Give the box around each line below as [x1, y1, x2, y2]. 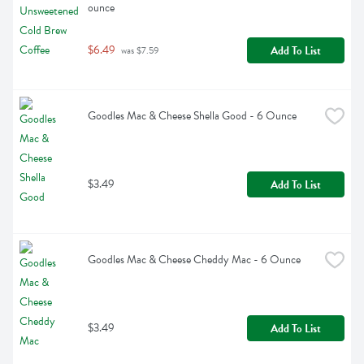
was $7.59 [119, 43, 159, 58]
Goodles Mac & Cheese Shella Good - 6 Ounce [88, 107, 297, 125]
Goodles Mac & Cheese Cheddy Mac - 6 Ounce [88, 251, 301, 269]
